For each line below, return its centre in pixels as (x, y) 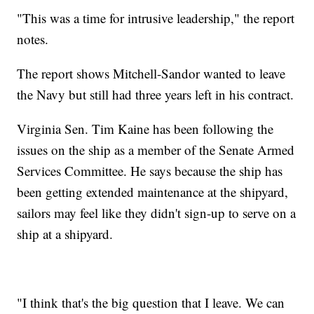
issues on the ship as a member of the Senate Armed (156, 150)
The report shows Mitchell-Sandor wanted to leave (151, 74)
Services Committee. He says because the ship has (150, 171)
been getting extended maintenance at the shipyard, (153, 192)
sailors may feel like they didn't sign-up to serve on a (157, 213)
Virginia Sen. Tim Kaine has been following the (145, 129)
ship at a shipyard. (65, 234)
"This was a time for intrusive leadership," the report (156, 18)
